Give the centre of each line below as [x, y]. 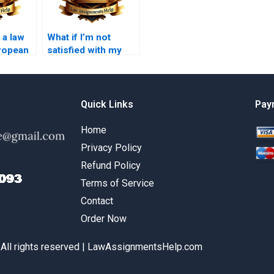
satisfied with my [84, 50]
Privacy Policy [111, 148]
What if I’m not [79, 38]
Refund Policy [111, 166]
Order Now [104, 219]
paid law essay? [82, 63]
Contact [97, 201]
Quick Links [107, 105]
